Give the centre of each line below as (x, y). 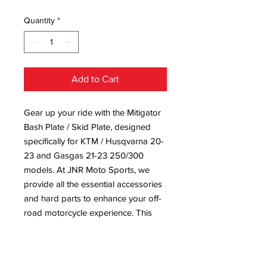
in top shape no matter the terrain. (89, 255)
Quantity (39, 20)
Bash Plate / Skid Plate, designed (87, 127)
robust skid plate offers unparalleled (94, 227)
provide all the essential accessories (93, 184)
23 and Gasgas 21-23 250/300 (84, 155)
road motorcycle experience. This (88, 212)
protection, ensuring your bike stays (93, 241)
